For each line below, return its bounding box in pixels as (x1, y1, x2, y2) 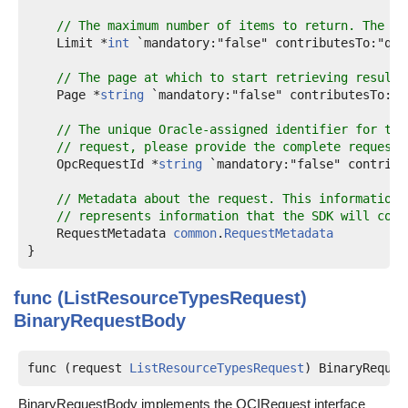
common (173, 226, 217, 240)
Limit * (27, 36, 107, 50)
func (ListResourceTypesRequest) (14, 288, 307, 308)
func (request (27, 361, 129, 375)
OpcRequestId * (27, 157, 158, 171)
